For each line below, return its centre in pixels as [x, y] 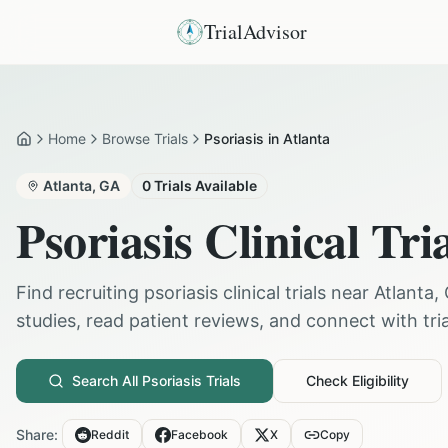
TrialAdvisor [255, 31]
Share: [37, 434]
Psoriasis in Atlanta [267, 138]
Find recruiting [80, 292]
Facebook [199, 434]
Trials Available [204, 185]
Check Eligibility [357, 380]
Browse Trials [145, 138]
